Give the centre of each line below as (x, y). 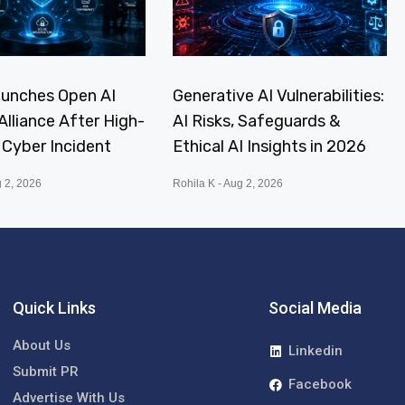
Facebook (320, 385)
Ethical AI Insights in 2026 (270, 147)
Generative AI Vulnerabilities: (279, 96)
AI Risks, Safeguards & (257, 122)
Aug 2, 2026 (253, 184)
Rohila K (196, 184)
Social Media (315, 308)
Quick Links (55, 308)
